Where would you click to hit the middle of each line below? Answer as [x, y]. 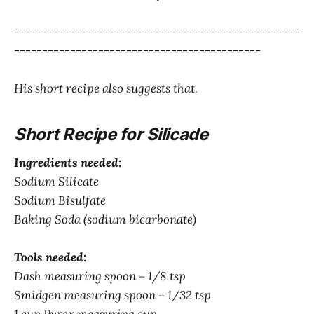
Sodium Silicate [56, 181]
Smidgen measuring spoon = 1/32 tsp [112, 295]
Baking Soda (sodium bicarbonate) [105, 219]
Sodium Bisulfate [60, 200]
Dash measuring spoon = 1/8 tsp [100, 277]
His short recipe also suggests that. [106, 89]
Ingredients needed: [68, 162]
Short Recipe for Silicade [111, 135]
